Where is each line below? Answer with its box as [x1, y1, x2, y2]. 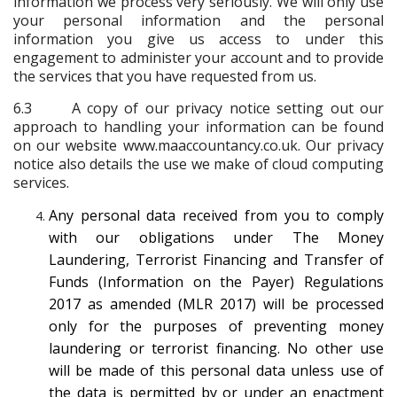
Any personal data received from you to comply [49, 205, 384, 225]
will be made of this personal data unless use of [49, 360, 384, 380]
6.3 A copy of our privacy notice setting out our [13, 97, 384, 118]
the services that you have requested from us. [13, 66, 316, 86]
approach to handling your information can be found [13, 116, 384, 136]
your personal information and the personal [13, 10, 384, 30]
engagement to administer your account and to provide [13, 47, 384, 67]
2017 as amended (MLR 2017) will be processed [49, 293, 384, 314]
